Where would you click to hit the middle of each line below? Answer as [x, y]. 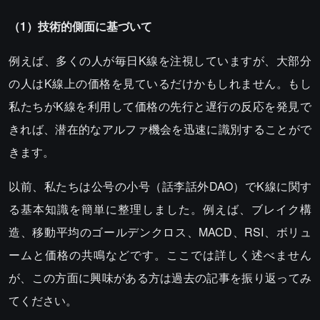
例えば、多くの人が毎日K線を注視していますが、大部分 [160, 61]
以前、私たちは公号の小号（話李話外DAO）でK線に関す [160, 186]
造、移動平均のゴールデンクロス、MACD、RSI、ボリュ [160, 232]
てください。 [43, 301]
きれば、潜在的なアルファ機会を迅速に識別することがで [160, 129]
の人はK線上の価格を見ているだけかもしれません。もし [160, 84]
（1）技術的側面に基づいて [80, 26]
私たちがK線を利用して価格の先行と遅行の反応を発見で [160, 106]
